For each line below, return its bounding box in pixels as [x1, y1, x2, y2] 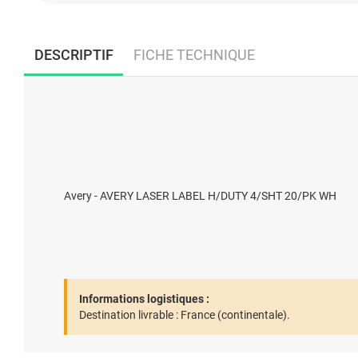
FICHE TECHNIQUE [133, 46, 255, 63]
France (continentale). [178, 308, 290, 321]
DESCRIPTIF [34, 46, 113, 63]
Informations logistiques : [79, 292, 209, 305]
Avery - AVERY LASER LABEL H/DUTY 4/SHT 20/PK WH [64, 189, 336, 202]
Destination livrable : [79, 308, 178, 321]
